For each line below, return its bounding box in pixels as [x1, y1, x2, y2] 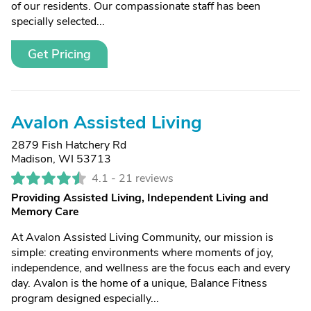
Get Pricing [28, 46, 91, 62]
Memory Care [11, 204, 79, 219]
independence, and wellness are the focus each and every [11, 260, 290, 276]
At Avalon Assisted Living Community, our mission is [11, 230, 274, 245]
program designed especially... [11, 291, 159, 306]
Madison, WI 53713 [11, 151, 111, 167]
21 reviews [119, 171, 174, 186]
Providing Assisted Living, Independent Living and [11, 190, 269, 205]
